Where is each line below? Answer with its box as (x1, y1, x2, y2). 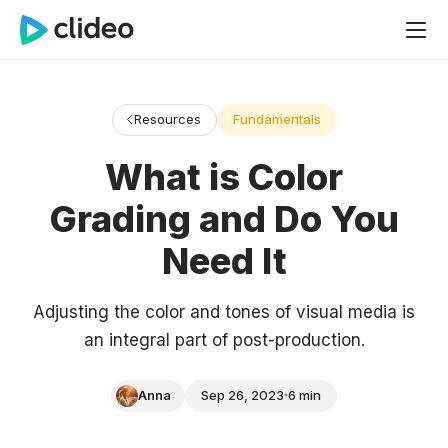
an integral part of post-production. (83, 330, 365, 350)
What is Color (105, 155, 343, 199)
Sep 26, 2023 (201, 387, 284, 403)
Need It (161, 239, 287, 283)
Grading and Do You (49, 197, 399, 241)
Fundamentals (232, 111, 321, 127)
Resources (133, 111, 201, 127)
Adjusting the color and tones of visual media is (33, 302, 415, 322)
